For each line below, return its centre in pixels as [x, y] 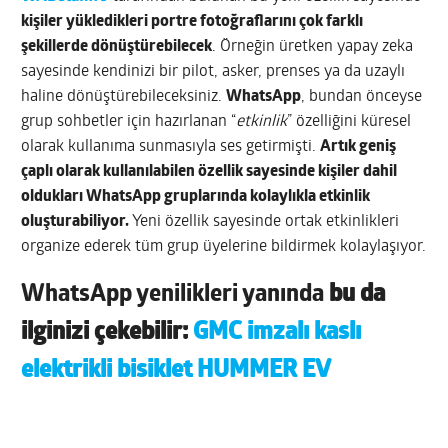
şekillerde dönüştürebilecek [117, 46]
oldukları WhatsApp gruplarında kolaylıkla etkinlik [196, 196]
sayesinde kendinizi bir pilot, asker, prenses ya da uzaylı [213, 71]
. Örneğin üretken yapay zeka [313, 46]
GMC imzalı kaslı [277, 332]
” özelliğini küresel [349, 121]
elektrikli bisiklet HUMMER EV [176, 370]
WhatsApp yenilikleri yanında [175, 294]
